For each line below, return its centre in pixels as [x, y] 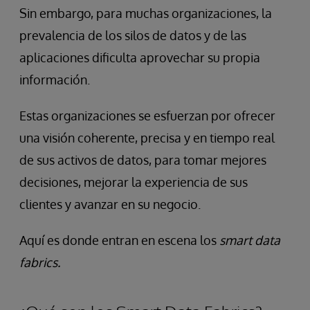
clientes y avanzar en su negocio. [110, 204]
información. [55, 80]
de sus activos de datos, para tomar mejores [143, 160]
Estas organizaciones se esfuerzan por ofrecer [147, 116]
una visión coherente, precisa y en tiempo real [147, 138]
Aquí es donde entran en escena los [119, 240]
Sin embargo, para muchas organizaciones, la [146, 13]
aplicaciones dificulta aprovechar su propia [140, 58]
